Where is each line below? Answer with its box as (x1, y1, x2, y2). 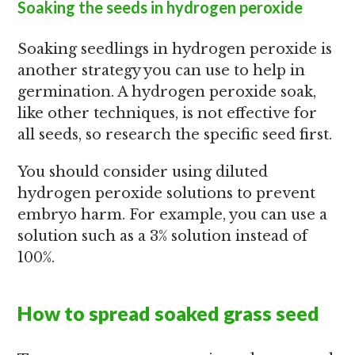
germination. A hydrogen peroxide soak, (17, 83, 317, 101)
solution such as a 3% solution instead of (17, 227, 308, 245)
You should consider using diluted (17, 163, 269, 181)
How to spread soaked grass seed (17, 301, 320, 325)
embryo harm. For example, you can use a (17, 206, 328, 223)
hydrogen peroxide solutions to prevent (17, 185, 316, 202)
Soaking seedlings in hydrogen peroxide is (17, 40, 333, 58)
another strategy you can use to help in (17, 62, 306, 79)
